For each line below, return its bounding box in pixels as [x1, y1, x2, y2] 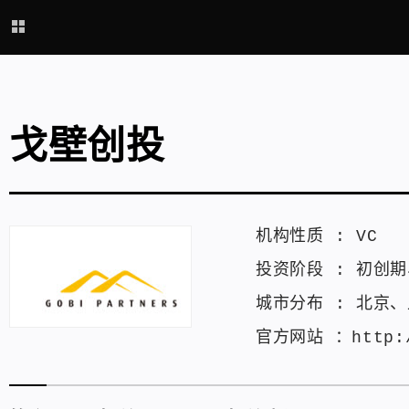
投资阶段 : [256, 261, 356, 279]
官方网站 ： [256, 329, 352, 347]
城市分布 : [256, 295, 356, 313]
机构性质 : [256, 227, 356, 246]
